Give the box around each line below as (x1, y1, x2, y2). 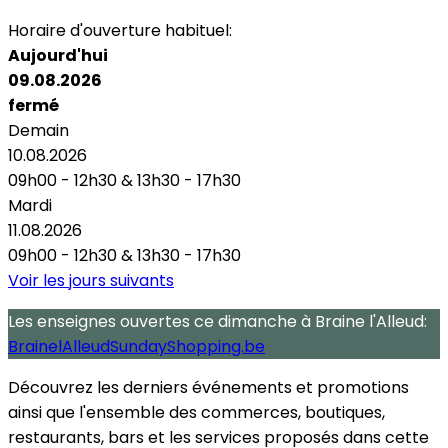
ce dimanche (194, 309, 297, 333)
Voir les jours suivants (8, 268, 174, 292)
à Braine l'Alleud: (297, 309, 427, 333)
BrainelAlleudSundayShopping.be (8, 334, 265, 358)
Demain (8, 118, 69, 142)
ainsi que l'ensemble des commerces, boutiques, (8, 400, 385, 424)
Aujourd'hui (8, 43, 108, 67)
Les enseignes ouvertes (8, 309, 194, 333)
